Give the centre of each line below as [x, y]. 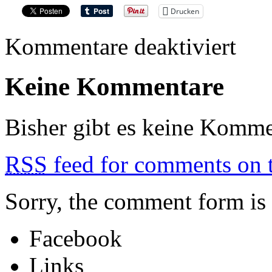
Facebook [76, 239]
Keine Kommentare [114, 87]
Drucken [185, 11]
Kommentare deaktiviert [121, 46]
